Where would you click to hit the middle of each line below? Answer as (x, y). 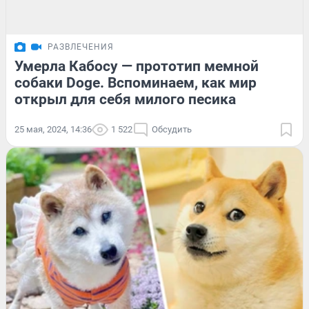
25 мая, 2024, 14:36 (53, 129)
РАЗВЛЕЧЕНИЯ (81, 47)
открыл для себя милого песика (125, 99)
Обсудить (172, 129)
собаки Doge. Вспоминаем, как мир (136, 82)
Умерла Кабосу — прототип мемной (137, 66)
